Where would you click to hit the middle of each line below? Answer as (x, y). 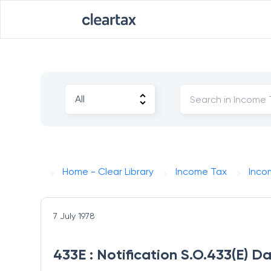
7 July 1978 (74, 216)
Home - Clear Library (108, 171)
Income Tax (201, 171)
